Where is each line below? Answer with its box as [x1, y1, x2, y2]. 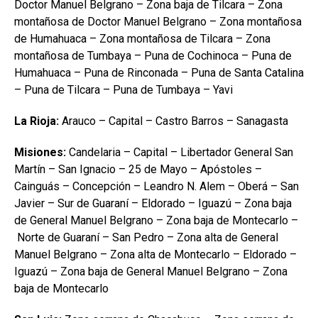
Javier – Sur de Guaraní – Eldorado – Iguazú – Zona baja [14, 197, 292, 210]
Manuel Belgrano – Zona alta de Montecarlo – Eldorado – [14, 248, 297, 261]
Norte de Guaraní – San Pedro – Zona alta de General [14, 231, 278, 244]
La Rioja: [14, 114, 59, 128]
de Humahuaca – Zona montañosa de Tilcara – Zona [14, 32, 270, 45]
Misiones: [14, 146, 66, 159]
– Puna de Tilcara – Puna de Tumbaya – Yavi [14, 83, 233, 97]
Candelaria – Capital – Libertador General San [66, 146, 293, 159]
